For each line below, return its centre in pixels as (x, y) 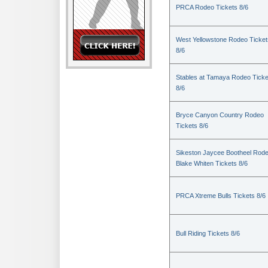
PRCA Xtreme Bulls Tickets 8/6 (221, 196)
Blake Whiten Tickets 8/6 (212, 163)
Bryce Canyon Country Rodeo (220, 115)
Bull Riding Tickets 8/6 (208, 233)
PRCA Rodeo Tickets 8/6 (212, 7)
